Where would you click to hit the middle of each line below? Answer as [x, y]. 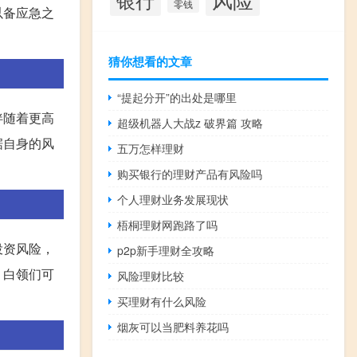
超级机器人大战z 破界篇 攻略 [190, 122]
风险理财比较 [151, 275]
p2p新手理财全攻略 [166, 250]
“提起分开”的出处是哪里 [177, 97]
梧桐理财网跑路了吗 [168, 224]
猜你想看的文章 [150, 61]
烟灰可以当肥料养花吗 [173, 326]
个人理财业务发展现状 [173, 199]
